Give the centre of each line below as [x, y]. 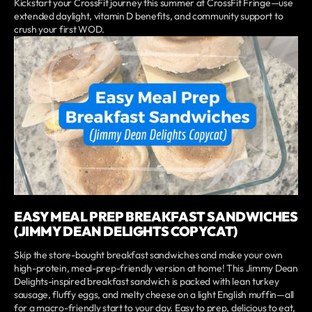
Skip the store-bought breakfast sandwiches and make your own [149, 255]
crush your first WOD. [60, 30]
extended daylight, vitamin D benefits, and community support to [149, 16]
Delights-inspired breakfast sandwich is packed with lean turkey [147, 281]
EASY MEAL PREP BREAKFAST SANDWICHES [156, 216]
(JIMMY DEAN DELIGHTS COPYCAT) [126, 231]
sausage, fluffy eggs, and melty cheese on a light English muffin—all [154, 294]
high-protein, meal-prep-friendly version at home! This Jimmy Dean [156, 268]
